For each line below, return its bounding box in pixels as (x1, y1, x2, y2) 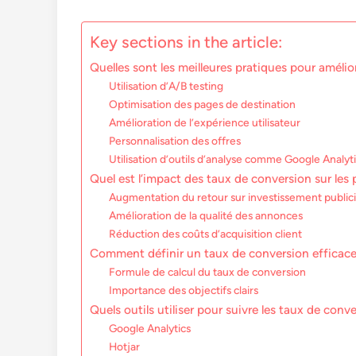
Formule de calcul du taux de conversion (109, 265, 307, 279)
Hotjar (109, 340, 141, 354)
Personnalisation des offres (109, 134, 242, 148)
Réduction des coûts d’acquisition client (109, 227, 303, 241)
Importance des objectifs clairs (109, 284, 259, 297)
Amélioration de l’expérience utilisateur (109, 116, 301, 130)
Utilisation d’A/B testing (109, 79, 224, 93)
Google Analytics (109, 322, 192, 335)
